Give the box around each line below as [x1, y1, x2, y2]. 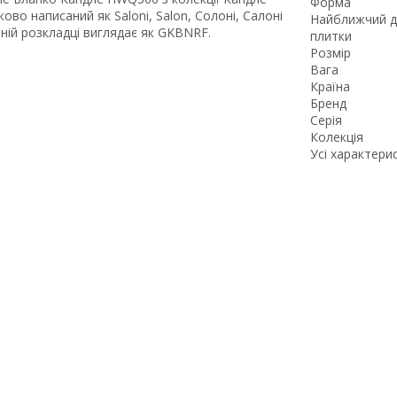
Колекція [309, 128, 363, 145]
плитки [309, 27, 352, 44]
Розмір [309, 43, 351, 61]
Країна [309, 77, 350, 95]
